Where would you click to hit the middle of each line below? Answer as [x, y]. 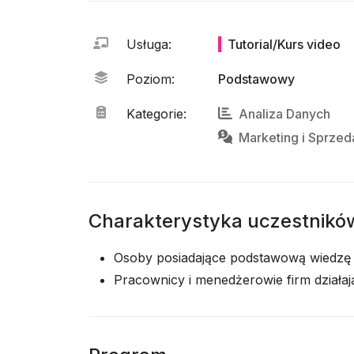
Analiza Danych [284, 114]
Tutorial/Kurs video [284, 44]
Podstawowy [256, 79]
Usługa [147, 44]
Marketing [269, 137]
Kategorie [155, 114]
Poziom [149, 79]
